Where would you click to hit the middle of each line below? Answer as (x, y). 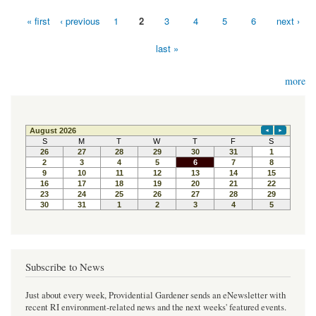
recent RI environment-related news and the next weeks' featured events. (156, 308)
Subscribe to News (65, 266)
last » (167, 48)
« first (38, 20)
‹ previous (80, 20)
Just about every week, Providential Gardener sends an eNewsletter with (156, 296)
